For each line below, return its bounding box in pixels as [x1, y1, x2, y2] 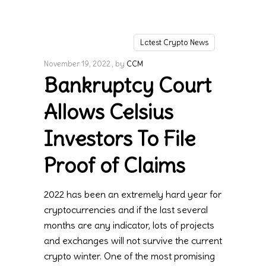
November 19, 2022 [44, 59, 110, 69]
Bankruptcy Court [44, 72, 211, 99]
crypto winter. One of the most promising [44, 250, 215, 262]
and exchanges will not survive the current [44, 235, 222, 247]
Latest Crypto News [140, 37, 208, 48]
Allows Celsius [44, 99, 173, 125]
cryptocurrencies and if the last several [44, 204, 208, 216]
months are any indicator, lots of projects [44, 219, 214, 232]
